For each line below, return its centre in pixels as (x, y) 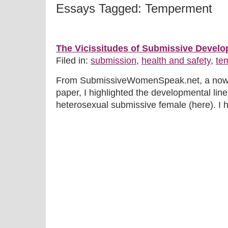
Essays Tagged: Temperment (134, 8)
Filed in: (73, 61)
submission (113, 61)
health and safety (176, 61)
